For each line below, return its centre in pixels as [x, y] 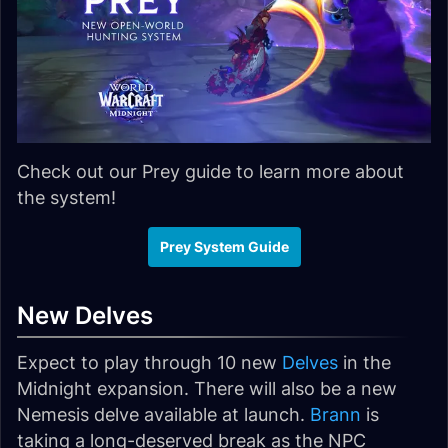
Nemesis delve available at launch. [163, 414]
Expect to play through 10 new [149, 362]
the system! [66, 197]
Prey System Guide [224, 247]
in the [364, 362]
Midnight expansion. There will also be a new [207, 388]
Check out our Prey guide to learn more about [210, 171]
